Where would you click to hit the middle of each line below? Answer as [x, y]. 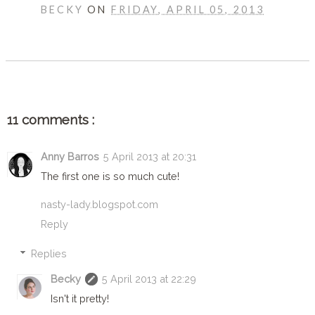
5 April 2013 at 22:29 [149, 279]
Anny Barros [70, 157]
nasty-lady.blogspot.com [99, 205]
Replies [49, 254]
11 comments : [51, 120]
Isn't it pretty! [80, 299]
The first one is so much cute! [110, 176]
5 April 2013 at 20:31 [150, 157]
